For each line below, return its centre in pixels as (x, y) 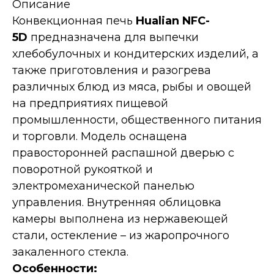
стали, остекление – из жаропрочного (121, 235)
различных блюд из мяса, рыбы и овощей (132, 87)
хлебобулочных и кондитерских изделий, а (135, 54)
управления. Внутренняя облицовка (117, 202)
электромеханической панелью (103, 186)
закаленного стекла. (70, 252)
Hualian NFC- (173, 21)
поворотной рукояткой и (83, 169)
